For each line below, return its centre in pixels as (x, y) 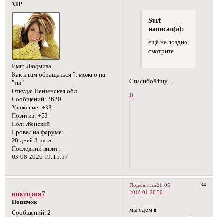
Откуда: (22, 91)
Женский (37, 124)
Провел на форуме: (37, 132)
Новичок (24, 202)
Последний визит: (36, 148)
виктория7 (28, 194)
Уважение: (26, 107)
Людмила (38, 66)
